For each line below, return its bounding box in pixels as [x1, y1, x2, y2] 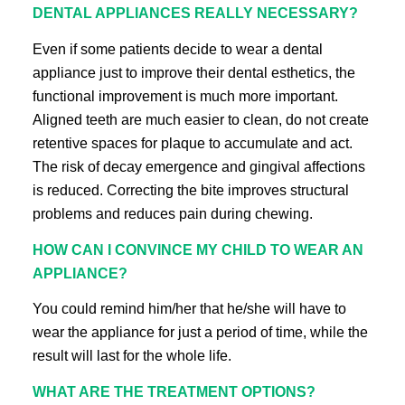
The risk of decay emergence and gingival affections [32, 158, 365, 174]
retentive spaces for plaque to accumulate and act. [32, 135, 353, 151]
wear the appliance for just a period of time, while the [32, 325, 368, 341]
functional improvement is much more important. [32, 88, 338, 104]
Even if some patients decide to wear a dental [32, 41, 323, 57]
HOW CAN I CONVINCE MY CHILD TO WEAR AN [32, 241, 363, 258]
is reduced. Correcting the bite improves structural [32, 182, 349, 198]
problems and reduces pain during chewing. [32, 205, 313, 221]
